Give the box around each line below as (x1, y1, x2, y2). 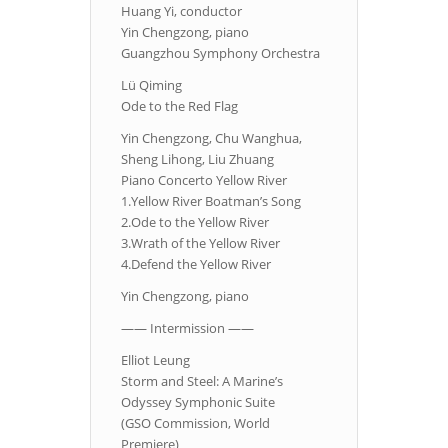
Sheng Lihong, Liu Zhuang (121, 150, 274, 169)
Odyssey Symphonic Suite (121, 393, 275, 412)
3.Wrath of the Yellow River (121, 234, 280, 253)
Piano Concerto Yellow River (121, 171, 287, 190)
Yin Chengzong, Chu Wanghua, (121, 129, 302, 148)
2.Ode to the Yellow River (121, 213, 269, 232)
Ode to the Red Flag (121, 97, 238, 116)
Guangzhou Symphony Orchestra (121, 44, 320, 63)
